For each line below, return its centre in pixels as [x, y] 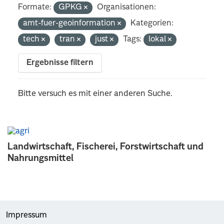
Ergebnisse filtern [60, 63]
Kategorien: [152, 23]
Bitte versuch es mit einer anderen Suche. [95, 94]
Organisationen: [127, 7]
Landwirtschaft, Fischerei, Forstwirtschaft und [105, 147]
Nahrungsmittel [40, 158]
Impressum [26, 215]
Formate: [35, 7]
